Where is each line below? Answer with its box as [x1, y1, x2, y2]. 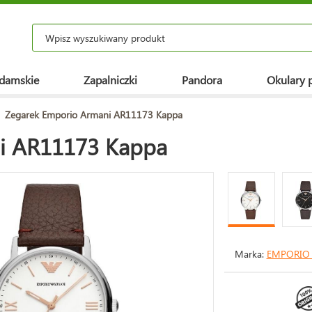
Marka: [234, 247, 267, 260]
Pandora [182, 72, 222, 87]
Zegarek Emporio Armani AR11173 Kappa [5, 108, 182, 121]
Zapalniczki [84, 72, 137, 87]
